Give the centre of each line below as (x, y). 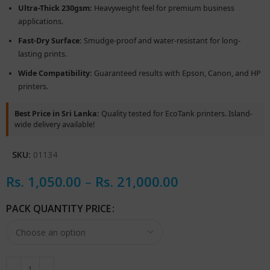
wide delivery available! (55, 124)
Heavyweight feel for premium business (164, 8)
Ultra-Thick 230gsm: (55, 8)
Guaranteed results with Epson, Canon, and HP (177, 73)
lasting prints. (43, 54)
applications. (41, 21)
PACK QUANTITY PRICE (59, 209)
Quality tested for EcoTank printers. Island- (176, 113)
